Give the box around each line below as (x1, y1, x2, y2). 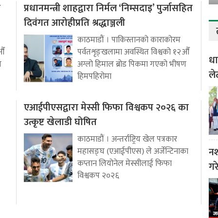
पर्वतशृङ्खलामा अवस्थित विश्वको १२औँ (77, 45, 189, 59)
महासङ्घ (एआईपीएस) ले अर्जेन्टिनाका (77, 145, 188, 159)
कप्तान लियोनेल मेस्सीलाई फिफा (77, 157, 172, 171)
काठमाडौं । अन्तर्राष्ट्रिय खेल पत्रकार (77, 132, 177, 146)
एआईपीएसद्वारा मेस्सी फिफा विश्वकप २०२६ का (24, 99, 189, 116)
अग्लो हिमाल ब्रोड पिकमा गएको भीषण (77, 57, 186, 72)
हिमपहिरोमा (77, 70, 111, 84)
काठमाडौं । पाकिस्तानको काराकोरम (77, 33, 181, 47)
